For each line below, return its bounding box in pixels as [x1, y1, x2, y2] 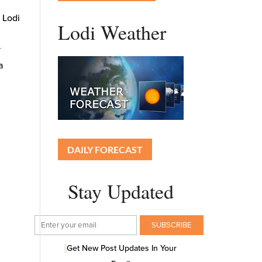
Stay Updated [67, 177, 174, 205]
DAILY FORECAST [67, 143, 143, 155]
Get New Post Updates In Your [67, 243, 177, 254]
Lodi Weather [57, 18, 166, 46]
